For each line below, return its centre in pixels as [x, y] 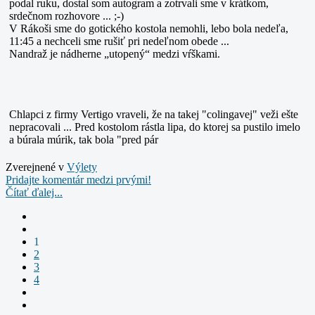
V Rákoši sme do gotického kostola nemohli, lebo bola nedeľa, [149, 28]
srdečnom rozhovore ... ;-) [66, 15]
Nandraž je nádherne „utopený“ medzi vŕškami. [115, 53]
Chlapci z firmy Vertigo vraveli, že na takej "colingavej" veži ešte [154, 114]
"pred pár [137, 139]
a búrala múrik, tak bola [63, 139]
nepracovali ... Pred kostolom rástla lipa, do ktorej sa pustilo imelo [155, 127]
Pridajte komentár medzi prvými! [78, 179]
